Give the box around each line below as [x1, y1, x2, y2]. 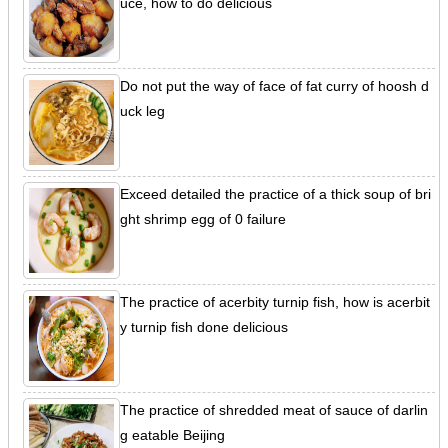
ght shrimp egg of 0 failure [119, 210, 286, 227]
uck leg [119, 102, 165, 119]
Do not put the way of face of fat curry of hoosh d [119, 77, 429, 94]
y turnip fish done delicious [119, 318, 288, 335]
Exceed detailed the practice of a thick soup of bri [119, 185, 431, 202]
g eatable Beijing [119, 426, 225, 443]
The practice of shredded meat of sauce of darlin [119, 401, 428, 418]
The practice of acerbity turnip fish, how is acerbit [119, 293, 430, 310]
